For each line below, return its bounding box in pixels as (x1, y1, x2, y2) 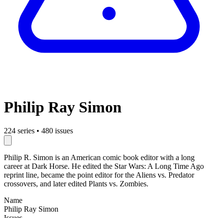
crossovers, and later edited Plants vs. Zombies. (4, 180, 148, 188)
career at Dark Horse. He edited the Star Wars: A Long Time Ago (4, 162, 204, 171)
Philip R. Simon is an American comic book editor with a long (4, 153, 195, 162)
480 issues (41, 127, 73, 135)
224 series (4, 127, 35, 135)
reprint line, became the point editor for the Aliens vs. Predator (4, 171, 194, 180)
